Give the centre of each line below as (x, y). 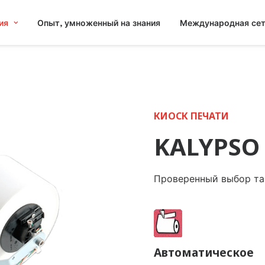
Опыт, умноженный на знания (99, 23)
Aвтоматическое (204, 252)
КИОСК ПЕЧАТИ (191, 116)
